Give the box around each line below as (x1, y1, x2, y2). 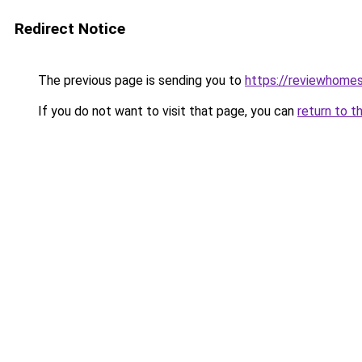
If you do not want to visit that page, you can (35, 103, 297, 119)
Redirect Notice (15, 19, 125, 38)
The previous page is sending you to (35, 73, 245, 88)
